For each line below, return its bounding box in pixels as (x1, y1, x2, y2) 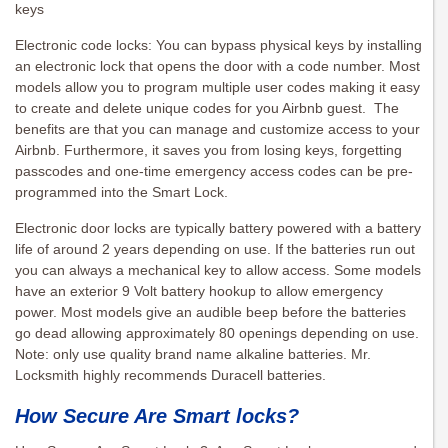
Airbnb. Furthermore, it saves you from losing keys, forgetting (15, 142, 402, 159)
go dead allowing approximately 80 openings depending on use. (15, 325, 419, 342)
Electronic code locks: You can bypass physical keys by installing (15, 37, 422, 54)
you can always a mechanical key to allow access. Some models (15, 262, 421, 279)
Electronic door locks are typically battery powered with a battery (15, 220, 421, 237)
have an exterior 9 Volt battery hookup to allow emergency (15, 283, 383, 300)
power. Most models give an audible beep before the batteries (15, 304, 406, 321)
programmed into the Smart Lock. (15, 184, 228, 201)
